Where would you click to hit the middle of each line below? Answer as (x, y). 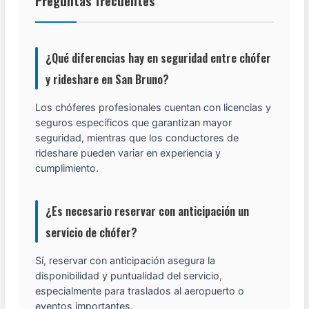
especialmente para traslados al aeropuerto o (140, 291)
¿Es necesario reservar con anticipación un (148, 211)
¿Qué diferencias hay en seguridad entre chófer (159, 58)
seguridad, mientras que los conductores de (137, 138)
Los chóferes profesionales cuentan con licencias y (153, 108)
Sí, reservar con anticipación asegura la (126, 261)
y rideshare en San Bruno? (108, 79)
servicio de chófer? (92, 232)
